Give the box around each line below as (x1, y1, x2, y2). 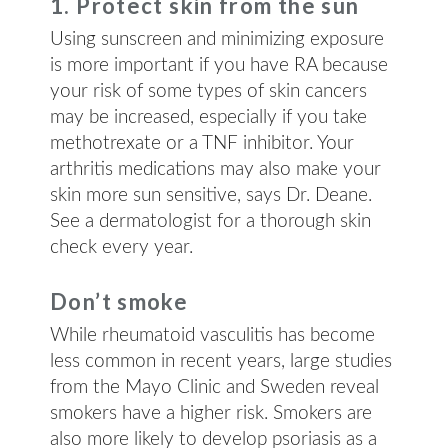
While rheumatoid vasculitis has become (50, 326, 375, 345)
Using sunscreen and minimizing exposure (50, 30, 384, 49)
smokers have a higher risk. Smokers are (50, 404, 372, 423)
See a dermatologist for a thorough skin (50, 212, 371, 231)
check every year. (50, 238, 193, 257)
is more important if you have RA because (50, 56, 388, 75)
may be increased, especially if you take (50, 108, 367, 127)
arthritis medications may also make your (50, 160, 381, 179)
